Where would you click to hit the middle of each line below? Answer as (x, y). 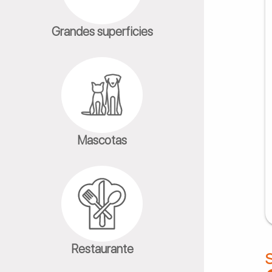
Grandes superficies (102, 31)
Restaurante (102, 249)
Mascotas (102, 140)
